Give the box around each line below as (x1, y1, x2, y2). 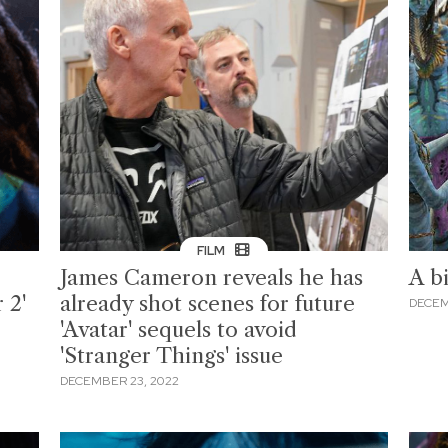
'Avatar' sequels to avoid (60, 316, 298, 342)
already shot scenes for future (60, 290, 356, 316)
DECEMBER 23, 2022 (60, 373, 180, 390)
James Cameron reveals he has (60, 264, 364, 290)
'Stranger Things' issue (60, 342, 284, 368)
